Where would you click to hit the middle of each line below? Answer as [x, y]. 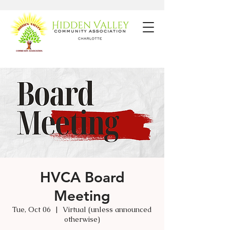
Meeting [82, 196]
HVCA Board [82, 177]
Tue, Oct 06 [32, 209]
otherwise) [82, 219]
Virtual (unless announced [107, 209]
